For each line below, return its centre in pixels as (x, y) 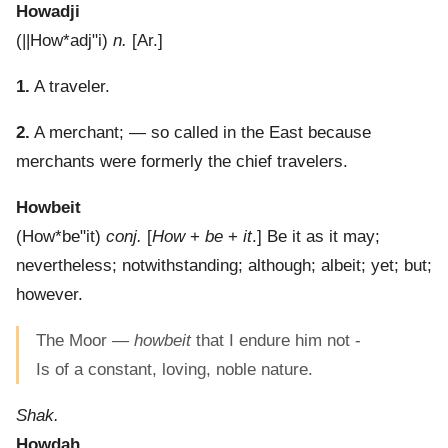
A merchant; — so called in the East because (200, 133)
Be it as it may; (323, 237)
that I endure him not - (276, 341)
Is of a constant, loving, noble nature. (174, 370)
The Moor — (85, 341)
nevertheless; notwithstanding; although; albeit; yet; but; (224, 266)
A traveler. (70, 87)
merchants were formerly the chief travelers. (182, 162)
